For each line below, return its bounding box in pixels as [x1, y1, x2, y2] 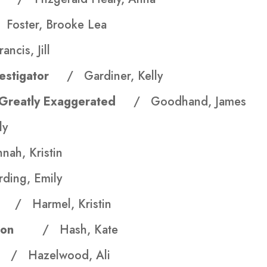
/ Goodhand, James [133, 93, 247, 111]
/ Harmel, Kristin [15, 195, 112, 213]
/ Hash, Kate [42, 221, 119, 239]
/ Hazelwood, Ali [11, 247, 111, 265]
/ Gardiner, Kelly [67, 67, 163, 85]
